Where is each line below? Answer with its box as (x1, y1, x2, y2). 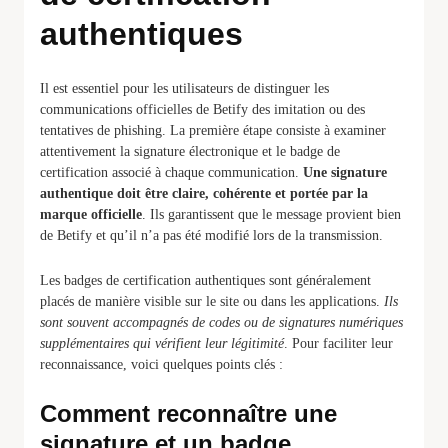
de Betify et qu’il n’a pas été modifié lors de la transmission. (40, 228, 383, 243)
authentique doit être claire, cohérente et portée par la (40, 186, 368, 201)
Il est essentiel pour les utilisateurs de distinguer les (40, 81, 329, 96)
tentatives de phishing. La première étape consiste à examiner (40, 123, 386, 138)
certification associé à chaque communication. (40, 165, 303, 180)
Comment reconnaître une (40, 400, 337, 427)
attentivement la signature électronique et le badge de (40, 144, 340, 159)
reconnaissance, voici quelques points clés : (40, 357, 283, 372)
